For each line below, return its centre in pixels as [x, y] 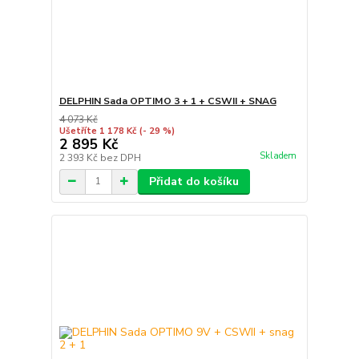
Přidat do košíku [194, 181]
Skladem [278, 156]
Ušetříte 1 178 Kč [97, 131]
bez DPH [120, 157]
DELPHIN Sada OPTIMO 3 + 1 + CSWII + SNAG [167, 101]
